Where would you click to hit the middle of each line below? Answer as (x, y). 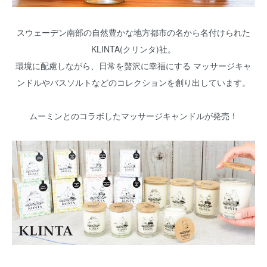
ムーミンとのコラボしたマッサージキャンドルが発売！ (133, 115)
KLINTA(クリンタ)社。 (133, 49)
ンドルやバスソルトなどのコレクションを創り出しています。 (133, 82)
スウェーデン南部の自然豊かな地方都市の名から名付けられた (133, 32)
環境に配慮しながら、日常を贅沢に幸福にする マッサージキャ (133, 65)
